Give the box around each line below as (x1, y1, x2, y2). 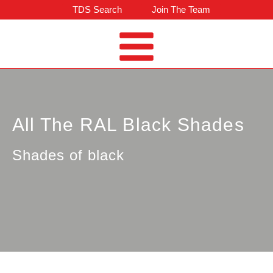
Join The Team (151, 4, 210, 15)
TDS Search (72, 4, 122, 15)
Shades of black (12, 147, 129, 163)
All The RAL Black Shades (12, 115, 244, 135)
